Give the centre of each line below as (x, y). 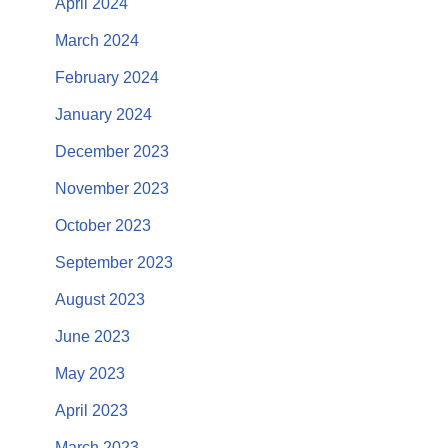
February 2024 (107, 77)
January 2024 (103, 114)
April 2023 (91, 410)
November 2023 (112, 188)
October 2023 (103, 225)
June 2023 (92, 336)
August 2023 (100, 299)
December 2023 (112, 151)
